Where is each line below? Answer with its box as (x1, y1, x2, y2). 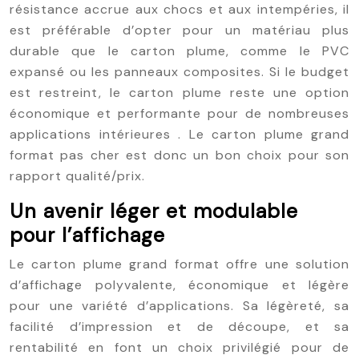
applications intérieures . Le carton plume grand (10, 126, 349, 143)
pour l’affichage (10, 222, 165, 248)
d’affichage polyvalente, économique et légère (10, 276, 349, 293)
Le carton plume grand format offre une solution (10, 256, 349, 272)
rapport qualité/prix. (10, 167, 145, 184)
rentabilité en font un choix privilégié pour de (10, 339, 349, 356)
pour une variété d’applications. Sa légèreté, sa (10, 297, 349, 314)
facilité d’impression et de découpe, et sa (10, 318, 349, 335)
